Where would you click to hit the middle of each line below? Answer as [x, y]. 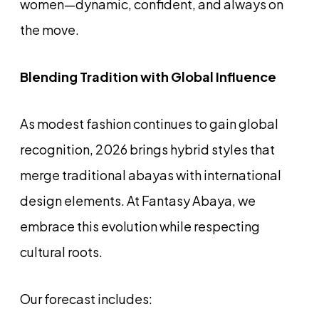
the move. [49, 29]
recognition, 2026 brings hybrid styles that [147, 149]
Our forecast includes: [86, 298]
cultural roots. [61, 251]
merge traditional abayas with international [151, 174]
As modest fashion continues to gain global [149, 123]
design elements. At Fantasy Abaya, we [138, 200]
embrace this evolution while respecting [140, 226]
